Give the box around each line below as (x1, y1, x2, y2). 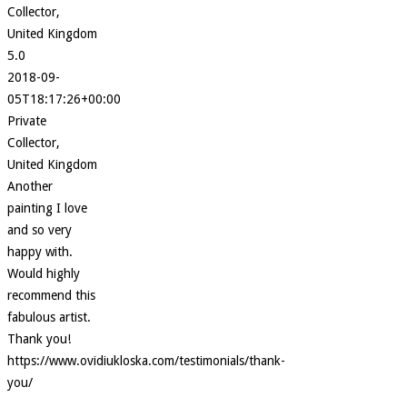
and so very (7, 223, 72, 238)
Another (7, 179, 53, 194)
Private (7, 114, 46, 129)
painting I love (7, 201, 87, 216)
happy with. (7, 244, 73, 260)
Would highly (7, 266, 80, 282)
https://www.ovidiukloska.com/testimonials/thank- (7, 353, 285, 369)
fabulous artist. (7, 310, 91, 325)
